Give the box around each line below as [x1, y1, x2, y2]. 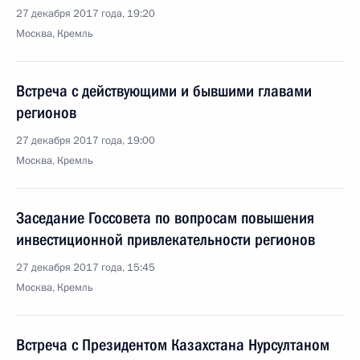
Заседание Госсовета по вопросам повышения [16, 208, 314, 227]
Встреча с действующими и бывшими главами [16, 81, 312, 100]
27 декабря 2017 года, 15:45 [16, 260, 155, 275]
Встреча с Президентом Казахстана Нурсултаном [16, 335, 329, 354]
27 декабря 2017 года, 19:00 [16, 133, 155, 148]
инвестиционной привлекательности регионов [16, 230, 315, 249]
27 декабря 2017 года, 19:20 [16, 6, 155, 21]
